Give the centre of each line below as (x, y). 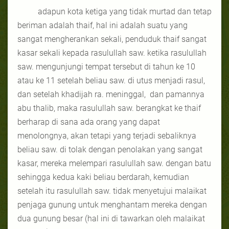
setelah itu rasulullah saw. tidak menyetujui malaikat (112, 191)
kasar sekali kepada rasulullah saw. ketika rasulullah (112, 53)
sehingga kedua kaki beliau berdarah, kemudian (103, 177)
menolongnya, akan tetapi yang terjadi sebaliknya (107, 135)
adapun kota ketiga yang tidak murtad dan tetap (125, 11)
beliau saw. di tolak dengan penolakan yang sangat (110, 149)
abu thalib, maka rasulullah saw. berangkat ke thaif (109, 108)
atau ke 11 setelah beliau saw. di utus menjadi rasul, (111, 80)
